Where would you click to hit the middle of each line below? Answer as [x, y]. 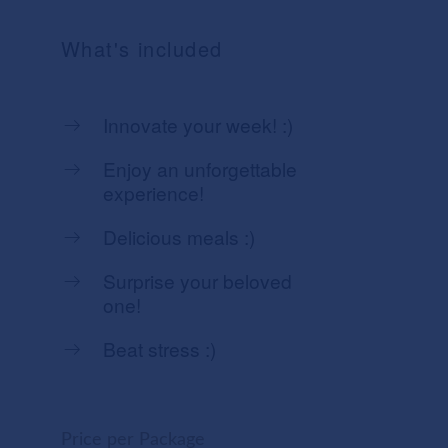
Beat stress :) [159, 349]
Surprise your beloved [197, 281]
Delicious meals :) [178, 237]
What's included [141, 49]
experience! [153, 193]
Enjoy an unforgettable [199, 169]
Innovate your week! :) [197, 125]
